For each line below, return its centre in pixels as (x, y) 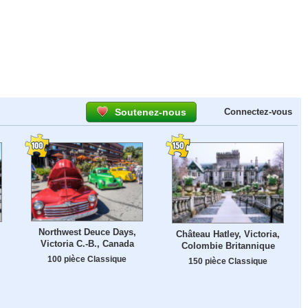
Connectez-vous (258, 112)
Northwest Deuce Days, (87, 232)
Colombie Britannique (228, 245)
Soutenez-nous (151, 112)
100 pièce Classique (87, 259)
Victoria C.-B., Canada (87, 244)
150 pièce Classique (228, 261)
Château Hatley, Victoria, (228, 234)
